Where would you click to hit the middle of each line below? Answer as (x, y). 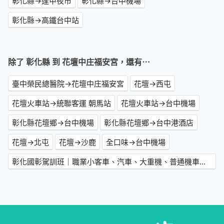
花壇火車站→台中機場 (158, 103)
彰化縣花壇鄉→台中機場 (53, 123)
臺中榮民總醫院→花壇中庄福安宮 (68, 84)
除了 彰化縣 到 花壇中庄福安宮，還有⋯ (79, 62)
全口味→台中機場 (136, 142)
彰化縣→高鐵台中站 (45, 20)
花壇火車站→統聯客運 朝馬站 (61, 103)
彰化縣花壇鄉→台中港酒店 (149, 123)
